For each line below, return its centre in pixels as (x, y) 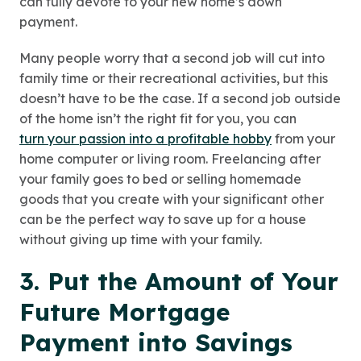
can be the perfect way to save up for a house (163, 220)
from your (303, 139)
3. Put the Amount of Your (179, 282)
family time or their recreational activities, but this (174, 79)
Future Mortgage (124, 312)
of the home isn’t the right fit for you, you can (158, 119)
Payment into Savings (156, 343)
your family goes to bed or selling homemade (160, 179)
